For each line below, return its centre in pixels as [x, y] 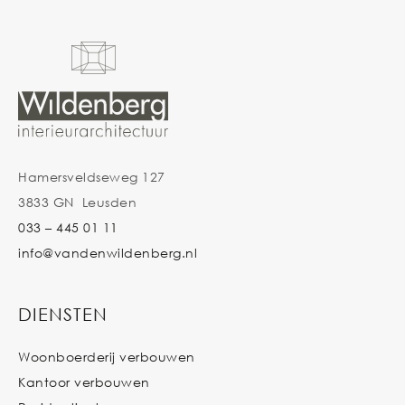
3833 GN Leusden [77, 202]
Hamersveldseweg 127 [92, 177]
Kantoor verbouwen [84, 382]
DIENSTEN [63, 315]
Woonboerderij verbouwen [107, 357]
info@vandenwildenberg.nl [108, 253]
